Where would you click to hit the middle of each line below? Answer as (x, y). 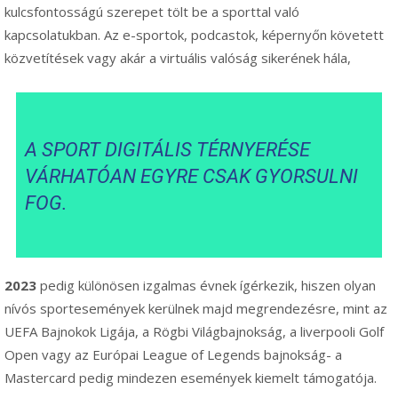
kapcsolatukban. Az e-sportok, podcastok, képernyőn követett (194, 34)
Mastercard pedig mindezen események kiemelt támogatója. (191, 377)
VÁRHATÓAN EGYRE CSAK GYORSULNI (192, 176)
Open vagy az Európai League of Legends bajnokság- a (173, 354)
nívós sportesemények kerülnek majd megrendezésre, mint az (196, 308)
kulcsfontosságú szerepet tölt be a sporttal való (152, 11)
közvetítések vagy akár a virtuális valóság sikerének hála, (178, 57)
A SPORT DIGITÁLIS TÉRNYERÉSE (168, 149)
